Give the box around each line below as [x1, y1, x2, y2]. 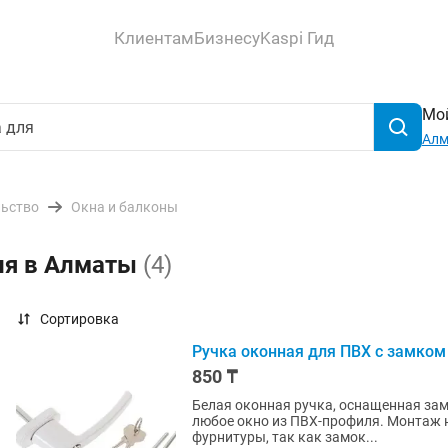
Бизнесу [194, 27, 260, 48]
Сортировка [40, 311, 119, 327]
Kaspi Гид [260, 27, 334, 48]
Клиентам [114, 27, 194, 48]
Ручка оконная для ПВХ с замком [192, 342, 446, 361]
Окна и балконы [71, 199, 178, 215]
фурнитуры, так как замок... [192, 429, 378, 445]
